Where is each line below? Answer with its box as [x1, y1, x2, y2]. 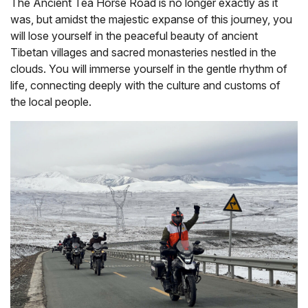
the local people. [10, 94, 91, 109]
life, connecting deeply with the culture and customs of [10, 78, 280, 92]
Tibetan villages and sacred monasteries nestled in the [10, 45, 276, 59]
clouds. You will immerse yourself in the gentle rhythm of [10, 61, 287, 76]
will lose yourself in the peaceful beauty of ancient [10, 28, 258, 43]
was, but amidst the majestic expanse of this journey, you [10, 12, 292, 26]
